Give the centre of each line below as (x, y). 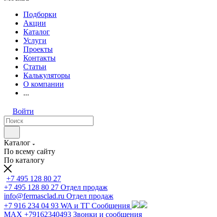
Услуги (35, 40)
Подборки (40, 14)
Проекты (38, 49)
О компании (44, 84)
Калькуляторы (47, 75)
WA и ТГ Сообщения (95, 206)
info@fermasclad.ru (34, 196)
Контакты (39, 58)
